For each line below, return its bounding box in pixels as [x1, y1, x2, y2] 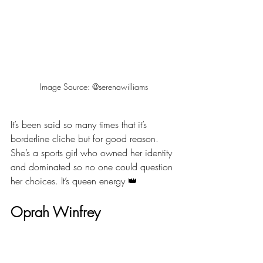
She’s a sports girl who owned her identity [11, 146, 175, 159]
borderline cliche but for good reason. [11, 132, 161, 145]
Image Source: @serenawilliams [40, 81, 148, 92]
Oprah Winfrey [11, 203, 100, 221]
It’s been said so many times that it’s [11, 118, 150, 131]
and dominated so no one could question [11, 160, 176, 173]
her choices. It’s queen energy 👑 [11, 174, 137, 187]
